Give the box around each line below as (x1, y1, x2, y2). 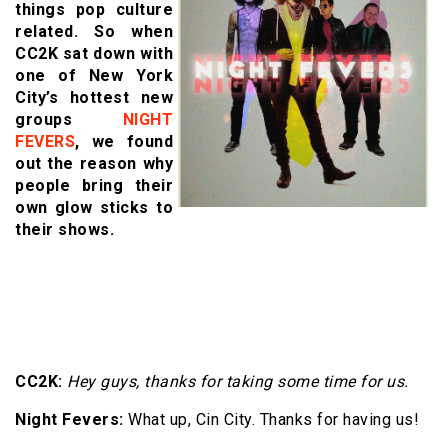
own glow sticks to (15, 198, 173, 218)
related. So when (15, 22, 173, 42)
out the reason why (15, 154, 173, 174)
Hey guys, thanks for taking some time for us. (67, 372, 409, 392)
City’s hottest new (15, 88, 173, 108)
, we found (75, 132, 173, 152)
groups (15, 110, 123, 130)
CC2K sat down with (15, 44, 173, 64)
